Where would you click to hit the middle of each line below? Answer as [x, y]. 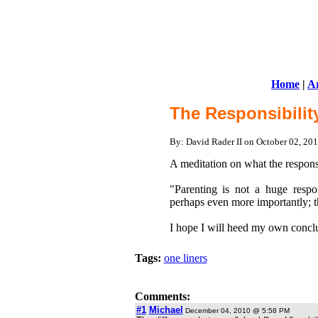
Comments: [162, 296]
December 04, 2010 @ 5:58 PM [236, 311]
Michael [166, 310]
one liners [185, 258]
